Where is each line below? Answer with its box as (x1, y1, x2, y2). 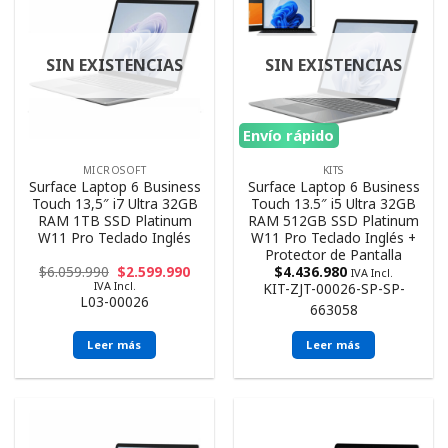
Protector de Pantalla (265, 245, 402, 265)
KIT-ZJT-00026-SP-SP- (262, 279, 405, 299)
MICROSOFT (82, 162, 147, 177)
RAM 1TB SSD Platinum (37, 211, 192, 231)
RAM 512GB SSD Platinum (248, 211, 419, 231)
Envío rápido (243, 125, 335, 146)
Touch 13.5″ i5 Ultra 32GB (251, 194, 416, 214)
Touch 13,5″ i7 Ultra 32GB (31, 194, 198, 214)
